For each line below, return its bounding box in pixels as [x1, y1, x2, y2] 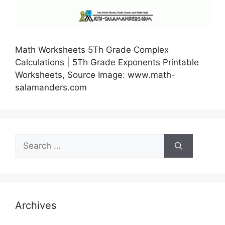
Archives [15, 199, 56, 212]
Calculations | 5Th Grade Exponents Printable [15, 57, 199, 68]
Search [15, 135, 43, 145]
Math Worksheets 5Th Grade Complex [15, 45, 169, 55]
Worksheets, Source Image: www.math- [15, 70, 175, 80]
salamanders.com [15, 82, 87, 93]
